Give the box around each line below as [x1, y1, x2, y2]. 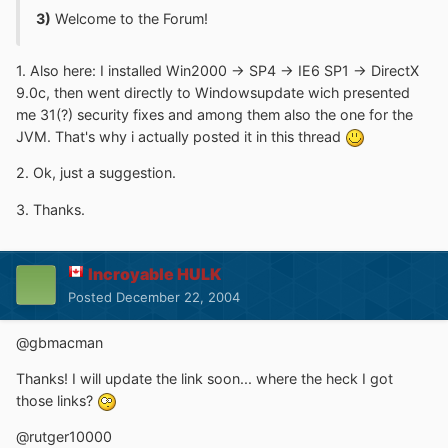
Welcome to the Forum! [51, 9, 208, 27]
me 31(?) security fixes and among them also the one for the [16, 106, 413, 124]
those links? [16, 392, 97, 409]
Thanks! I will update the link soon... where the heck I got [16, 370, 393, 387]
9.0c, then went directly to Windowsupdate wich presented [16, 84, 410, 102]
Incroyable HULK [88, 263, 221, 284]
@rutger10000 [16, 428, 112, 446]
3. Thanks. [16, 200, 85, 218]
